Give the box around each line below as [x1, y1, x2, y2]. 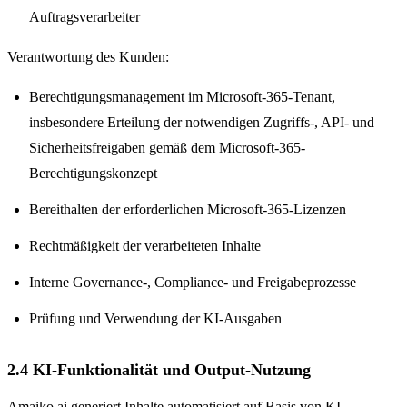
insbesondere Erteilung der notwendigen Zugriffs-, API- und [29, 114, 374, 130]
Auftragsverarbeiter [29, 8, 140, 25]
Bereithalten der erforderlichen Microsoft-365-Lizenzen [29, 201, 346, 217]
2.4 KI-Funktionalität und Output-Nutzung [7, 360, 311, 379]
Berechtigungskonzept [29, 164, 157, 181]
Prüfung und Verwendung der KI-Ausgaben [29, 310, 282, 326]
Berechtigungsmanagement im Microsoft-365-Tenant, [29, 88, 335, 104]
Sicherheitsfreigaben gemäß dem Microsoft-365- [29, 139, 305, 155]
